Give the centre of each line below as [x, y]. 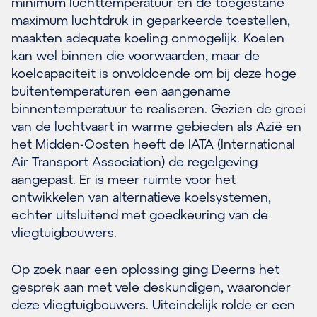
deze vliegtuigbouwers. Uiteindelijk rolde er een [153, 304]
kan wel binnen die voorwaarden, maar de [136, 55]
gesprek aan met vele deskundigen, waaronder [151, 286]
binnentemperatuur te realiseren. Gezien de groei [158, 108]
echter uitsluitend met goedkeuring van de [140, 214]
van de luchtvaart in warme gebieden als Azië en [156, 126]
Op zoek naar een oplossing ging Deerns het [145, 269]
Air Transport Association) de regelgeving [134, 161]
